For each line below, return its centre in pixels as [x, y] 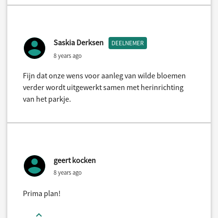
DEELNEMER [128, 43]
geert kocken [75, 160]
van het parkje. [47, 99]
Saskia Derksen [79, 42]
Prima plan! [42, 193]
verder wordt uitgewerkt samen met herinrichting [103, 87]
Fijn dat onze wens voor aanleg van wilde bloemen [104, 75]
